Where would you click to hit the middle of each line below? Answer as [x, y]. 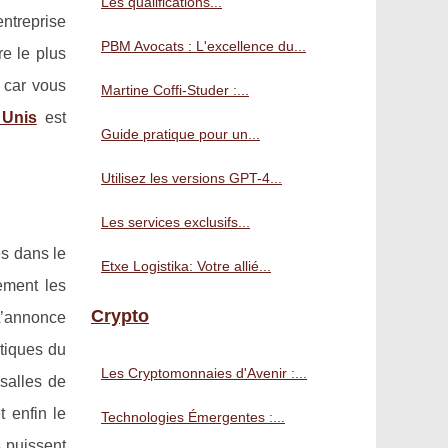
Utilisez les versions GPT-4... [191, 178]
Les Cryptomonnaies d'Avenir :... [204, 373]
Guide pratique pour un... [180, 134]
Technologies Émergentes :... [193, 417]
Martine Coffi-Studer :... [175, 90]
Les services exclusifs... [175, 222]
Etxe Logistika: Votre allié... [186, 266]
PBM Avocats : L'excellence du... [203, 46]
